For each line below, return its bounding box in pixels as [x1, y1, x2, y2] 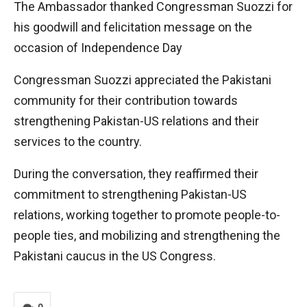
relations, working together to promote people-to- [14, 208, 280, 222]
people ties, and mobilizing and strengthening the [14, 228, 280, 243]
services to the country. [14, 134, 142, 149]
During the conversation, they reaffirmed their [14, 167, 258, 181]
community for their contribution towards [14, 93, 238, 108]
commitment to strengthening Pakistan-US [14, 187, 247, 201]
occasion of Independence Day [14, 40, 182, 55]
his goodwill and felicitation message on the [14, 20, 252, 34]
